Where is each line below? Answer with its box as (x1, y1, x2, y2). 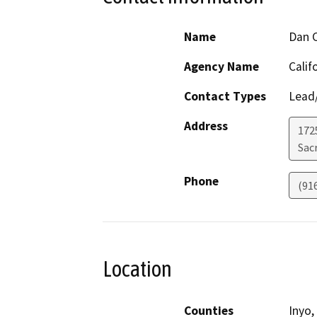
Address (184, 118, 228, 134)
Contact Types (184, 88, 266, 105)
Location (103, 256, 172, 282)
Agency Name (184, 59, 259, 75)
